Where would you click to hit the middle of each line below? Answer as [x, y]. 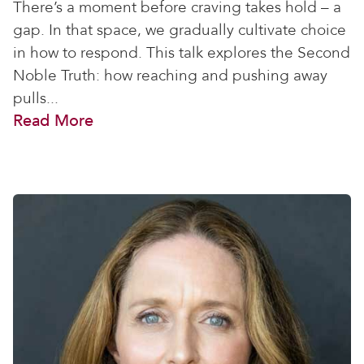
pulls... [36, 98]
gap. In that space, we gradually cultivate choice [180, 30]
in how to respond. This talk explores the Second [182, 53]
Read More [53, 121]
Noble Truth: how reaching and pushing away [170, 76]
